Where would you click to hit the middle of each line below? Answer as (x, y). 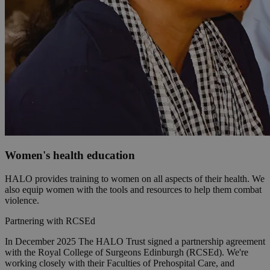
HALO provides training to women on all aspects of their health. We (135, 179)
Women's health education (70, 155)
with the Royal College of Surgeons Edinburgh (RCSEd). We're (127, 253)
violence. (22, 201)
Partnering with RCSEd (50, 221)
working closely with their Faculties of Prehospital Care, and (120, 263)
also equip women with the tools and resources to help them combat (133, 190)
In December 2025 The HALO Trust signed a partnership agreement (135, 242)
